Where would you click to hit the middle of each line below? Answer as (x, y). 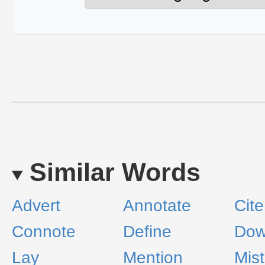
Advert (36, 206)
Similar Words (115, 172)
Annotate (157, 206)
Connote (44, 232)
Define (147, 232)
